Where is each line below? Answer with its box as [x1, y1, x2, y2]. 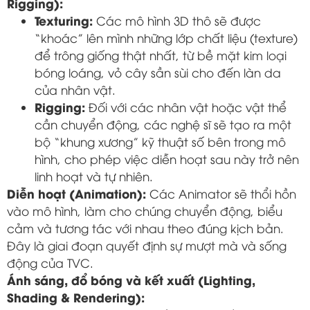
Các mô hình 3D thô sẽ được [93, 12, 261, 28]
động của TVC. [7, 254, 93, 271]
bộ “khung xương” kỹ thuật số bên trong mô [35, 133, 286, 149]
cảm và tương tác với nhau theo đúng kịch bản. [7, 219, 284, 236]
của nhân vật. [35, 81, 116, 98]
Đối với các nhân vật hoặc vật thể [85, 98, 286, 115]
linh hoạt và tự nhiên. [35, 167, 153, 184]
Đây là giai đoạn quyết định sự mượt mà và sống [7, 237, 286, 253]
